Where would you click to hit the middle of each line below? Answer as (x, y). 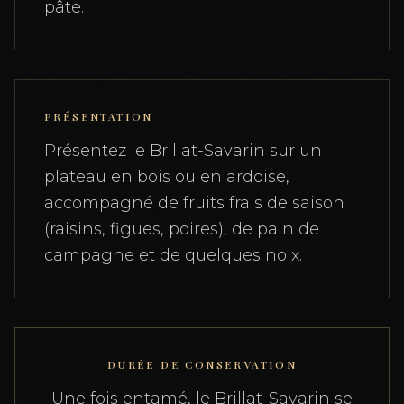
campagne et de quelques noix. (173, 255)
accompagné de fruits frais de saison (194, 202)
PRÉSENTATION (99, 116)
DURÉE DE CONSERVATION (202, 364)
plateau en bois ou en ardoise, (167, 176)
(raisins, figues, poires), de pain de (182, 229)
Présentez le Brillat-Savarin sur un (183, 150)
